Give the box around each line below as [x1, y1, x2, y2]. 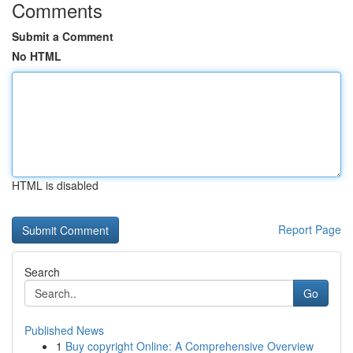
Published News [24, 322, 104, 338]
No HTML [12, 48, 61, 64]
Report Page [278, 221, 341, 237]
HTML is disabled [12, 177, 98, 193]
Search [24, 264, 60, 280]
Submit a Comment [12, 28, 113, 44]
